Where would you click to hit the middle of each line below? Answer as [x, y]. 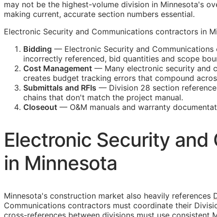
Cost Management [58, 69]
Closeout [40, 107]
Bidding [38, 49]
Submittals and [52, 88]
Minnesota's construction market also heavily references [108, 195]
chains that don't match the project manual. [103, 98]
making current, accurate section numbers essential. [99, 14]
